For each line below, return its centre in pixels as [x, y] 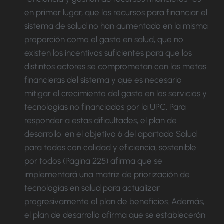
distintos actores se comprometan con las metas [115, 67]
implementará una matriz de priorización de [107, 175]
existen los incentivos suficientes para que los [108, 53]
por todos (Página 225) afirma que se [93, 161]
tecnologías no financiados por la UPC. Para [105, 107]
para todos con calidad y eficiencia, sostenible [110, 148]
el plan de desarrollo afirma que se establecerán [115, 215]
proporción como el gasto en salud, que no [104, 40]
